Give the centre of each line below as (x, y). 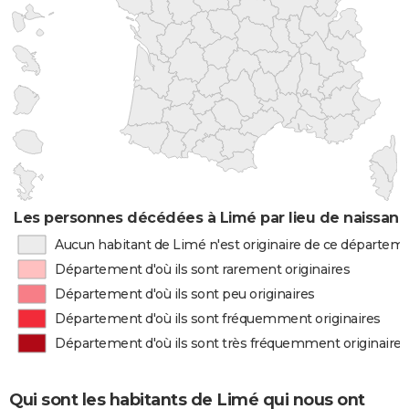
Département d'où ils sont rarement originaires (203, 269)
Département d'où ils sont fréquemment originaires (218, 319)
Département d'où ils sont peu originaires (185, 294)
